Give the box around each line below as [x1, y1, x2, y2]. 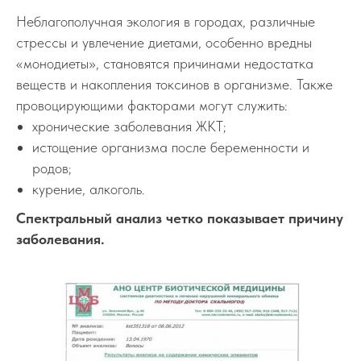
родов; [32, 160, 72, 176]
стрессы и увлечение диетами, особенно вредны [16, 34, 312, 51]
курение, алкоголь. [32, 180, 145, 197]
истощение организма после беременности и [32, 139, 309, 156]
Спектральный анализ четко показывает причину [16, 210, 343, 226]
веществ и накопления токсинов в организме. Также [16, 76, 333, 93]
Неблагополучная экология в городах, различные [16, 13, 315, 30]
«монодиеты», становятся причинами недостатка [16, 55, 313, 72]
